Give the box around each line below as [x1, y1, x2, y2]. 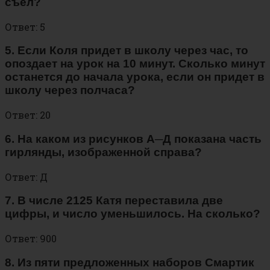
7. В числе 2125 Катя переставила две [5, 194, 223, 207]
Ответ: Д [5, 170, 48, 183]
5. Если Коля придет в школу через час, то [5, 44, 248, 57]
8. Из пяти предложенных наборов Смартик [5, 256, 254, 269]
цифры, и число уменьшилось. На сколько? [5, 207, 260, 221]
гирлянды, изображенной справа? [5, 145, 202, 159]
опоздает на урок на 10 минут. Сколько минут [5, 57, 265, 71]
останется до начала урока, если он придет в [5, 71, 265, 84]
